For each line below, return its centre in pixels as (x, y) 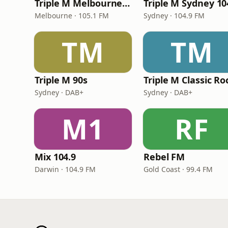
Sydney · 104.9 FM (174, 16)
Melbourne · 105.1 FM (72, 16)
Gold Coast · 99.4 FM (178, 169)
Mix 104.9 (55, 157)
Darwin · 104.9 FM (65, 169)
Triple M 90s (61, 80)
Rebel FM (164, 157)
